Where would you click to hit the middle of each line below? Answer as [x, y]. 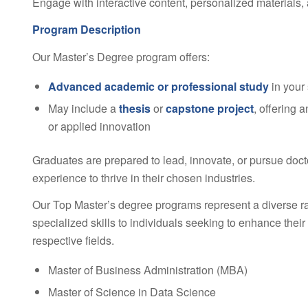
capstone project [209, 108]
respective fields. [73, 241]
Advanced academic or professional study [158, 86]
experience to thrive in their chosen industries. [143, 177]
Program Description [86, 30]
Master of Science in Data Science [132, 291]
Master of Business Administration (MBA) [147, 269]
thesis [134, 108]
